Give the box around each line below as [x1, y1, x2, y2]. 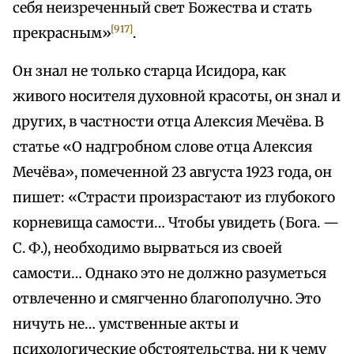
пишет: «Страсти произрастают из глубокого [13, 189, 335, 207]
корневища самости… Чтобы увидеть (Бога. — [13, 214, 339, 232]
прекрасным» [13, 24, 111, 43]
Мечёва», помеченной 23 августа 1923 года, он [13, 164, 332, 182]
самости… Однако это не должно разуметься [13, 265, 326, 283]
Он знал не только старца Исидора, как [13, 62, 286, 81]
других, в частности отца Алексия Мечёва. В [13, 113, 324, 131]
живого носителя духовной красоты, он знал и [13, 88, 341, 106]
